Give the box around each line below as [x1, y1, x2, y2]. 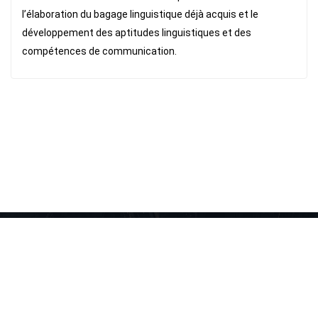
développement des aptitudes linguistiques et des [22, 26, 251, 38]
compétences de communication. [22, 45, 177, 57]
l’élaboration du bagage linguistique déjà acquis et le [22, 8, 258, 20]
